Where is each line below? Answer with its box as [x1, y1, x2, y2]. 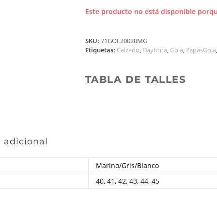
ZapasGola [186, 46, 216, 54]
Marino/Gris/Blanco [96, 161, 159, 170]
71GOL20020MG [100, 36, 147, 45]
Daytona [142, 46, 167, 54]
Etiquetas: [85, 46, 117, 54]
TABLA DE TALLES [85, 74, 186, 85]
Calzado [116, 46, 139, 54]
